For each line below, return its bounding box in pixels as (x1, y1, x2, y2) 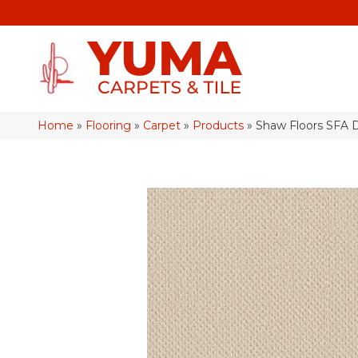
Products (193, 118, 244, 133)
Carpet (143, 118, 181, 133)
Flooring (86, 118, 131, 133)
